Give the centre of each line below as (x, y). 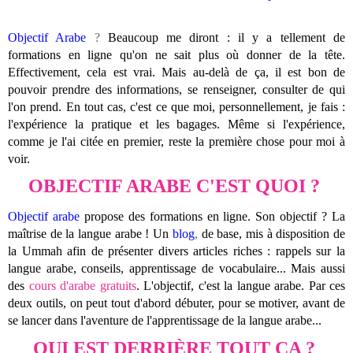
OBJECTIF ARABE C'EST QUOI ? (176, 186)
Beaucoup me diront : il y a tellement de (227, 37)
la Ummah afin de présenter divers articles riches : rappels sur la (176, 251)
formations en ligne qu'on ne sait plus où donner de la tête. (176, 54)
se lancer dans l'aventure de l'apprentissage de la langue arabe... (165, 320)
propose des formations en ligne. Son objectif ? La (215, 216)
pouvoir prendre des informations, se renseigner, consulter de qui (176, 89)
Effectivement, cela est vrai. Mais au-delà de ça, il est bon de (176, 72)
